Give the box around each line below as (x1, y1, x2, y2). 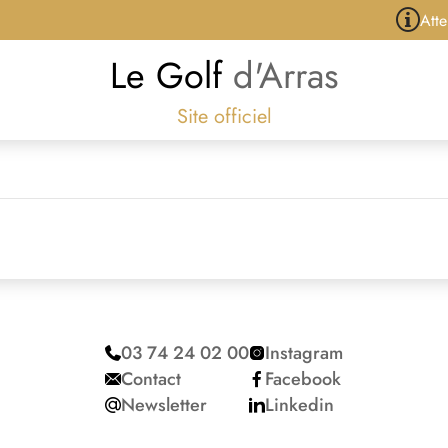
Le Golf (109, 49, 233, 102)
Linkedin (265, 392, 334, 418)
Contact (121, 366, 181, 392)
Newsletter (121, 392, 207, 418)
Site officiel (176, 102, 272, 131)
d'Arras (232, 49, 339, 102)
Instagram (265, 340, 343, 366)
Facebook (265, 366, 341, 392)
